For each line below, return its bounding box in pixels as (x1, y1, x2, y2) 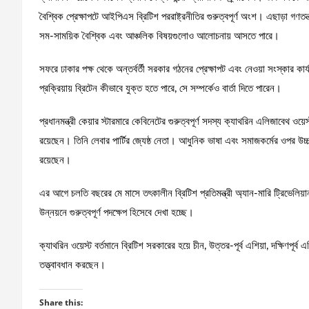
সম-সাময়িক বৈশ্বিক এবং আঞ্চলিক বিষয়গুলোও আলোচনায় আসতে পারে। (39, 30, 279, 41)
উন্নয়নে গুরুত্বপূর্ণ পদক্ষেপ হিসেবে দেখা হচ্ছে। (39, 207, 194, 218)
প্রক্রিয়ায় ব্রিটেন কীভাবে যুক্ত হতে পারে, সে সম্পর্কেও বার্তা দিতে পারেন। (39, 83, 281, 94)
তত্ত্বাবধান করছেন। (39, 259, 106, 270)
